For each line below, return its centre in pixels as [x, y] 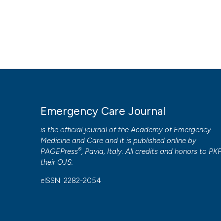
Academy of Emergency [171, 130]
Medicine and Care [72, 141]
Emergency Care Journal [103, 111]
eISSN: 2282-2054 [71, 181]
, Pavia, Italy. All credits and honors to [145, 152]
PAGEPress [59, 152]
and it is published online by [150, 141]
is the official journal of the [86, 130]
